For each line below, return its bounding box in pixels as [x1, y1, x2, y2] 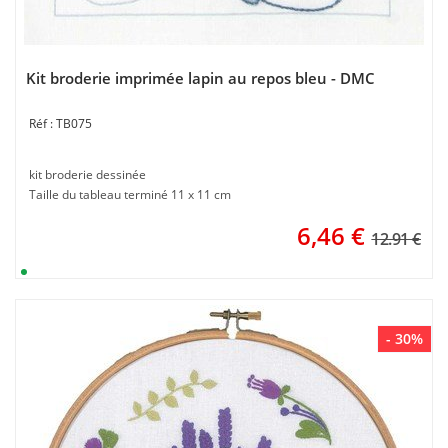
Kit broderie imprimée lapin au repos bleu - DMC [26, 68, 375, 88]
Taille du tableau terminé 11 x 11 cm [29, 186, 231, 203]
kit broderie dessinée [29, 166, 146, 183]
